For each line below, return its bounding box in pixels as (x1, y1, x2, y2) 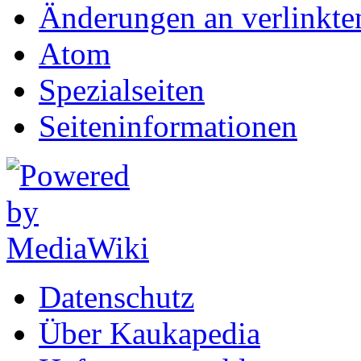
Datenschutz (39, 279, 194, 314)
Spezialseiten (39, 72, 205, 107)
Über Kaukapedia (39, 315, 260, 351)
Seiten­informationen (39, 108, 297, 143)
